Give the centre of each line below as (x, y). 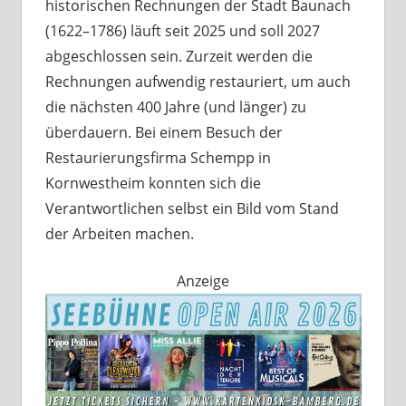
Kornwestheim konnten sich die (153, 184)
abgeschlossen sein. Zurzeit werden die (179, 57)
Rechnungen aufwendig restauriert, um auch (198, 82)
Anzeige (203, 281)
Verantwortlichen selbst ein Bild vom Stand (192, 209)
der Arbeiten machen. (119, 234)
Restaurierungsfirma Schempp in (158, 158)
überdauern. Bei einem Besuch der (164, 133)
